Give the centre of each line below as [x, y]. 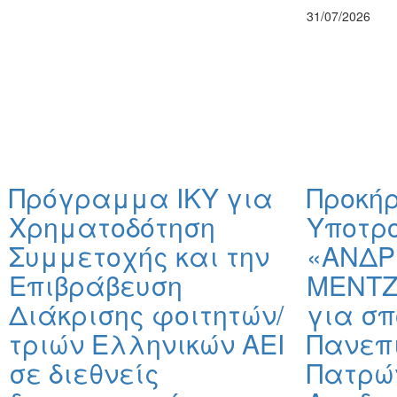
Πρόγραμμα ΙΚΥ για [141, 198]
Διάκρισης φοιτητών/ [146, 315]
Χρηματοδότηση [112, 227]
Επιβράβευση [96, 285]
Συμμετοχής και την [139, 256]
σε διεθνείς [84, 373]
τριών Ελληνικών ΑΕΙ [147, 344]
